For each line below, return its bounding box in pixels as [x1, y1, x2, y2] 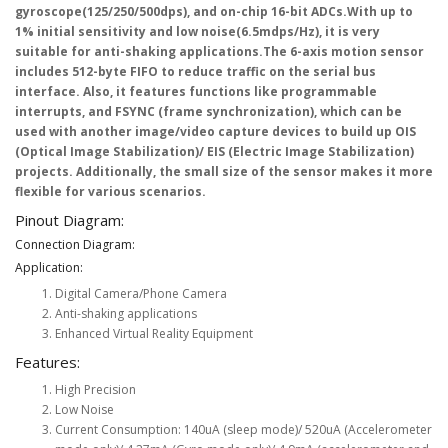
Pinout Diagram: [15, 209, 124, 230]
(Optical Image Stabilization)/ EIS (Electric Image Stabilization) [15, 142, 414, 160]
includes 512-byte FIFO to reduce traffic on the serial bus [15, 62, 376, 80]
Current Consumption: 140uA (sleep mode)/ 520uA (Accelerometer [55, 420, 432, 438]
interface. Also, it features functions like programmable [15, 82, 377, 100]
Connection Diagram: [15, 235, 135, 253]
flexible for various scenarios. [15, 182, 206, 200]
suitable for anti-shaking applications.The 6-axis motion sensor [15, 42, 424, 60]
